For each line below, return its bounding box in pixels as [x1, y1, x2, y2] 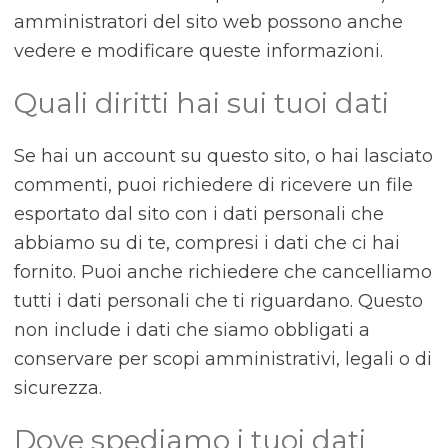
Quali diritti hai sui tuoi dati [13, 86, 389, 120]
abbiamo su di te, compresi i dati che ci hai [13, 232, 400, 254]
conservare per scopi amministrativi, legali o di [13, 348, 432, 370]
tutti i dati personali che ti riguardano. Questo [13, 290, 423, 312]
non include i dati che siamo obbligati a [13, 319, 370, 341]
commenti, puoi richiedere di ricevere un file [13, 174, 413, 196]
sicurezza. [13, 377, 102, 399]
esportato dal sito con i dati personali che [13, 203, 384, 225]
